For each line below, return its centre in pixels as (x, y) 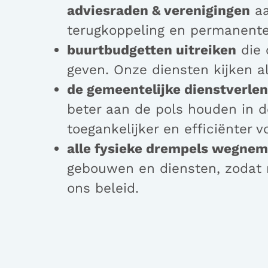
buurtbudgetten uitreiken (152, 50)
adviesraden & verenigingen (159, 10)
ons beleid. (103, 188)
